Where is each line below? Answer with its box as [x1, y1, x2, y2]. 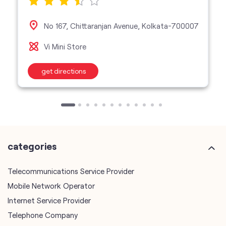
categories [8, 140, 56, 152]
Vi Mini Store [43, 41, 86, 51]
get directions [41, 66, 86, 75]
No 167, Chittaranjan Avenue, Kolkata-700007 [43, 21, 199, 30]
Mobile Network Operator [8, 181, 95, 191]
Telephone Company [8, 210, 78, 220]
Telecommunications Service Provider [8, 166, 134, 176]
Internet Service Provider [8, 196, 91, 205]
